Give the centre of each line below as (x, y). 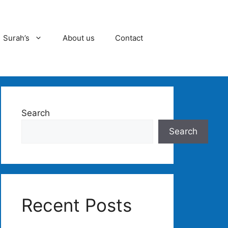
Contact (129, 38)
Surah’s (16, 38)
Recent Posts (77, 205)
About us (79, 38)
